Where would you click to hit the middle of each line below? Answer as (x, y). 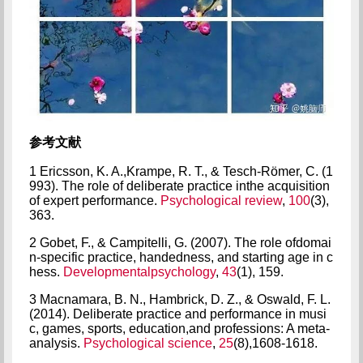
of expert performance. (94, 200)
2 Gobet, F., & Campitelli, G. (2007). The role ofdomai (180, 242)
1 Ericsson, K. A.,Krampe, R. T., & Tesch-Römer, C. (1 (181, 171)
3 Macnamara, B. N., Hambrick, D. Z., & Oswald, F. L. (179, 299)
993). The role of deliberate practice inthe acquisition (179, 186)
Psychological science (147, 343)
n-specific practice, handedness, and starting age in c (181, 257)
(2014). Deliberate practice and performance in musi (177, 314)
